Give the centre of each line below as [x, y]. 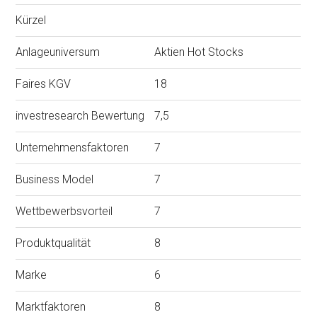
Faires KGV [44, 84]
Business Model [55, 180]
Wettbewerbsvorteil [64, 212]
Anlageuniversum [58, 52]
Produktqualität [53, 243]
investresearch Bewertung [80, 116]
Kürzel [31, 21]
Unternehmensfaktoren [73, 148]
